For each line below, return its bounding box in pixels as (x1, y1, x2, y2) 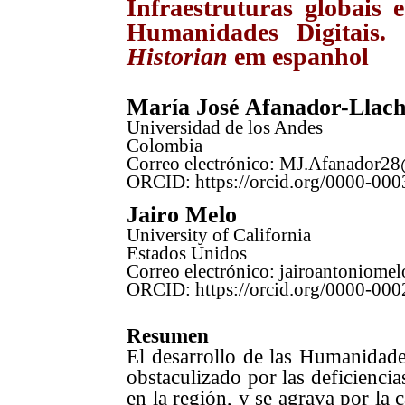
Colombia (127, 134, 202, 156)
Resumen (127, 323, 209, 347)
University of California (127, 224, 311, 247)
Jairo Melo (127, 202, 237, 229)
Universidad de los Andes (127, 116, 323, 138)
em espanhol (228, 42, 369, 71)
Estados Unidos (127, 242, 247, 265)
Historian (127, 42, 228, 71)
